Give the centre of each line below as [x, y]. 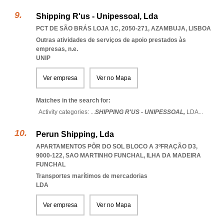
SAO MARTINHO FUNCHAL [104, 155]
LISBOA [200, 28]
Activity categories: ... [67, 112]
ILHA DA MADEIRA [174, 155]
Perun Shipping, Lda [75, 134]
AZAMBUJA [168, 28]
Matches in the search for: [73, 100]
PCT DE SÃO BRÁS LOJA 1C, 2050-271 [92, 28]
